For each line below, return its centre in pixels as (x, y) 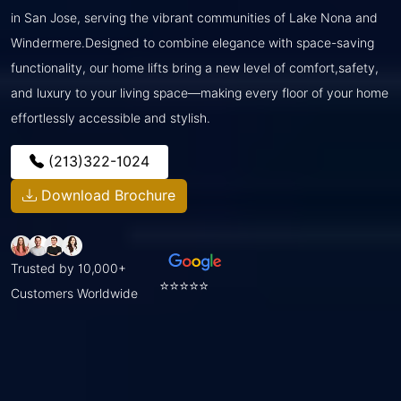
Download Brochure (106, 195)
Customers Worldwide (74, 293)
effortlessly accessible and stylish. (111, 118)
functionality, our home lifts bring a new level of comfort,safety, (195, 68)
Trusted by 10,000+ (68, 268)
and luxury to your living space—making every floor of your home (200, 93)
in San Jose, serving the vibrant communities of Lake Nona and (194, 17)
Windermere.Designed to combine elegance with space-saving (192, 43)
